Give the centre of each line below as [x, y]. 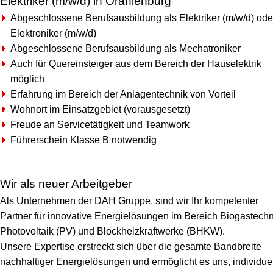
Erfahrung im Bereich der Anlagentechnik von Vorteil [123, 94]
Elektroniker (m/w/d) [53, 33]
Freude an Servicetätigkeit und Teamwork [100, 125]
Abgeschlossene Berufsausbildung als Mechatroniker [126, 48]
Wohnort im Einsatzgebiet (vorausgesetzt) [100, 109]
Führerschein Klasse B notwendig [83, 140]
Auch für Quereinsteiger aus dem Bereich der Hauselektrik [136, 64]
